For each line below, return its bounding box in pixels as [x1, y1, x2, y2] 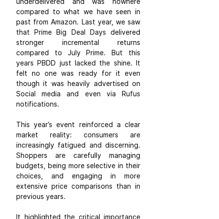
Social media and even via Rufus [16, 89, 140, 98]
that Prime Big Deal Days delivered [16, 27, 140, 36]
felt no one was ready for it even [16, 68, 140, 77]
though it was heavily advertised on [16, 79, 140, 88]
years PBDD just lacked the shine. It [16, 58, 140, 67]
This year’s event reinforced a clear [16, 120, 140, 129]
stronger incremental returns [16, 38, 140, 46]
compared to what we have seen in [16, 7, 140, 16]
